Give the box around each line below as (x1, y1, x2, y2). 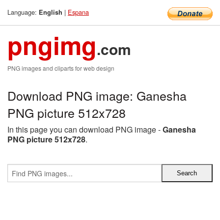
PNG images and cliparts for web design (7, 64, 114, 72)
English (39, 8, 62, 17)
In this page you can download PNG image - (7, 124, 163, 135)
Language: (7, 7, 39, 17)
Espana (68, 7, 89, 17)
